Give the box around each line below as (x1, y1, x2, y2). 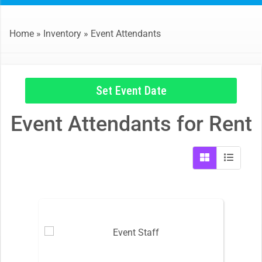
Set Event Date (95, 83, 167, 98)
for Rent (171, 111, 252, 136)
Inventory (43, 27, 81, 39)
